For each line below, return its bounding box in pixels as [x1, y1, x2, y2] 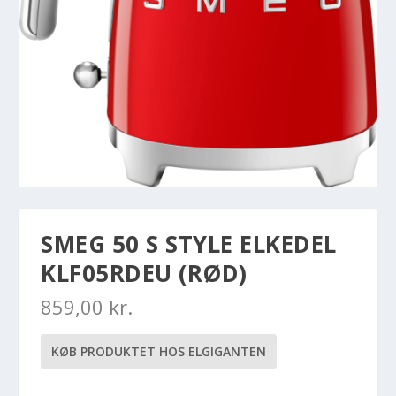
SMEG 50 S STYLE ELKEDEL [41, 228, 337, 261]
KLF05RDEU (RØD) [41, 257, 247, 290]
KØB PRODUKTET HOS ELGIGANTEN [51, 343, 267, 361]
